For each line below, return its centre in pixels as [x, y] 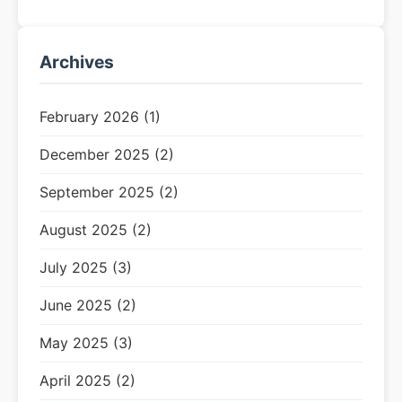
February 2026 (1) [100, 117]
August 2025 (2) [96, 230]
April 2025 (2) [87, 380]
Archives [77, 62]
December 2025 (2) [107, 154]
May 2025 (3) [86, 343]
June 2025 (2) [88, 305]
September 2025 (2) [109, 192]
